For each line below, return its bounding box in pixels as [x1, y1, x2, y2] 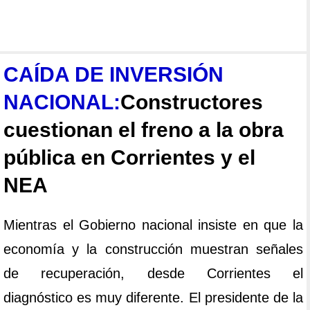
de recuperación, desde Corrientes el [3, 266, 303, 282]
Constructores [120, 91, 263, 114]
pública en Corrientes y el [3, 146, 255, 170]
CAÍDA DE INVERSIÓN [3, 63, 224, 86]
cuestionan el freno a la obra [3, 118, 284, 142]
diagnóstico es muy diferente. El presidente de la [3, 290, 303, 306]
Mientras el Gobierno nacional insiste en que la [3, 217, 303, 233]
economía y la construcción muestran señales [3, 241, 303, 257]
